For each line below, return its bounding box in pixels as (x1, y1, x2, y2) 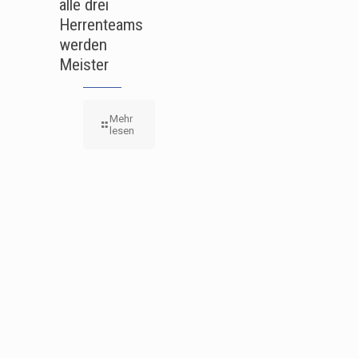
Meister (59, 55, 109, 74)
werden (59, 35, 107, 54)
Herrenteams (59, 15, 143, 34)
